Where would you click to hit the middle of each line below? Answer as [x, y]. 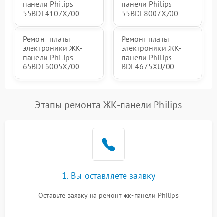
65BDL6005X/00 [51, 67]
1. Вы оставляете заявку [108, 176]
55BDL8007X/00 [150, 13]
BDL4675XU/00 [148, 67]
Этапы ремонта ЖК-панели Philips [108, 105]
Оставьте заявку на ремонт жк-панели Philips [108, 195]
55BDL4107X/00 [51, 13]
